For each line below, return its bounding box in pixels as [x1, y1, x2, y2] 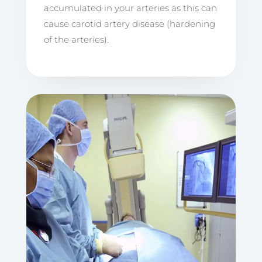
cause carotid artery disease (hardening [43, 18, 215, 29]
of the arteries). [43, 33, 109, 45]
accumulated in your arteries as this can [43, 2, 217, 13]
